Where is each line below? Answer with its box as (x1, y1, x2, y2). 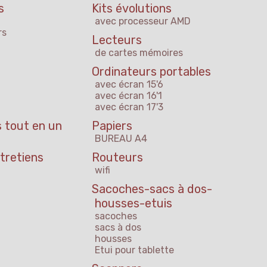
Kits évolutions (92, 1, 172, 16)
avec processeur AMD (95, 15, 191, 27)
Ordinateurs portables (92, 64, 211, 79)
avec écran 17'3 (95, 101, 163, 113)
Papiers (92, 119, 132, 133)
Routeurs (92, 150, 143, 165)
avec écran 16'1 (95, 90, 162, 102)
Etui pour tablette (95, 244, 174, 256)
